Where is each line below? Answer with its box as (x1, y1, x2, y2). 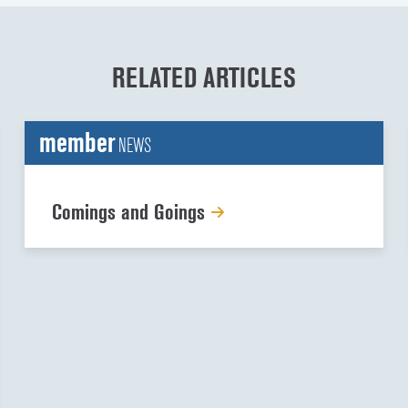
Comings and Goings (51, 199, 210, 225)
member (38, 127, 116, 159)
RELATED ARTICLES (112, 62, 296, 95)
